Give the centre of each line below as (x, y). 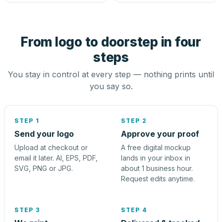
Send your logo (44, 134)
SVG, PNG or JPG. (44, 168)
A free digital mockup (156, 147)
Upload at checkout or (51, 147)
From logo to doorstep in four (111, 42)
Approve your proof (160, 134)
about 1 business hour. (157, 168)
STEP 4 (134, 210)
